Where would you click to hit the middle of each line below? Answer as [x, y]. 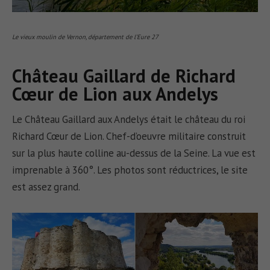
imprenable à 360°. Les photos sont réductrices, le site [130, 170]
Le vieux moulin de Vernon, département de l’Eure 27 [86, 36]
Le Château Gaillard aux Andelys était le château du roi [129, 119]
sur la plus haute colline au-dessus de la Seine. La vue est [134, 153]
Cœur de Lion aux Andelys [115, 93]
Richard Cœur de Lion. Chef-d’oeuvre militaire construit [129, 136]
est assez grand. [46, 187]
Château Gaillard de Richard [124, 75]
